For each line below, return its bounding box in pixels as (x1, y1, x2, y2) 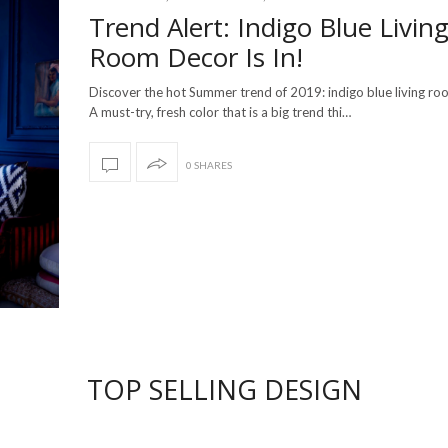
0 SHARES (186, 159, 232, 172)
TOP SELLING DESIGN (86, 371, 362, 409)
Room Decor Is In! (89, 39, 303, 76)
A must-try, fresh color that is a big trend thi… (89, 104, 351, 121)
